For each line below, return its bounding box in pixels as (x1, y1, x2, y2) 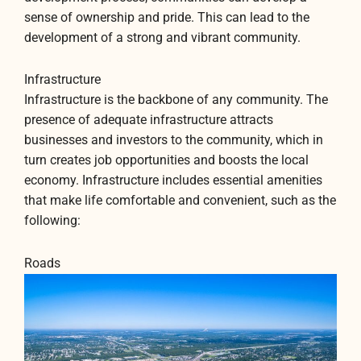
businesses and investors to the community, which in (24, 133, 323, 148)
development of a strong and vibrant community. (24, 31, 301, 46)
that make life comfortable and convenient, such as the (24, 193, 336, 209)
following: (24, 214, 81, 229)
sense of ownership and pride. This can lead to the (24, 10, 309, 26)
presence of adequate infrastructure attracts (24, 113, 273, 128)
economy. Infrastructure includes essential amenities (24, 173, 322, 189)
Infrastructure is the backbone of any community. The (24, 93, 328, 108)
